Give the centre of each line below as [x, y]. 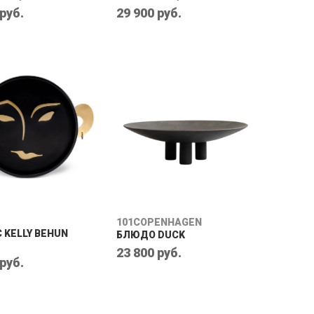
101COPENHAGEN [159, 222]
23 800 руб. [149, 253]
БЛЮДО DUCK [151, 235]
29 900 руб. [149, 13]
